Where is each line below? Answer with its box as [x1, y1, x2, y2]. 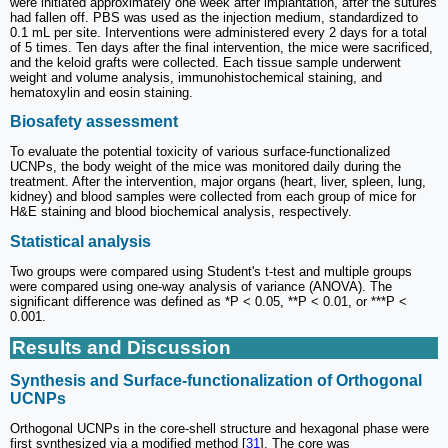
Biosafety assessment [10, 113, 178, 131]
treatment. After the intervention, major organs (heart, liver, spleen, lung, [10, 174, 426, 190]
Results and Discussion [12, 336, 231, 358]
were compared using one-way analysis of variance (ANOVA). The [10, 278, 392, 294]
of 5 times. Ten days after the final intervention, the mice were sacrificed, [10, 39, 433, 55]
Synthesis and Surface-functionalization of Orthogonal [10, 372, 422, 390]
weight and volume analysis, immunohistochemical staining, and [10, 69, 382, 85]
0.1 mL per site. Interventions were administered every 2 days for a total [10, 24, 427, 40]
